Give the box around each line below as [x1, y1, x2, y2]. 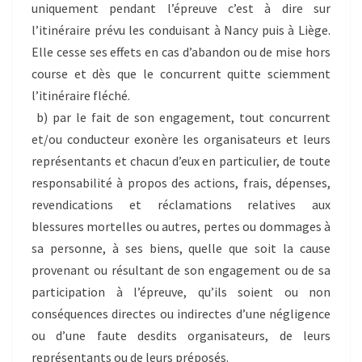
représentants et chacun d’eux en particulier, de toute [32, 152, 330, 169]
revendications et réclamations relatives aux [32, 196, 330, 213]
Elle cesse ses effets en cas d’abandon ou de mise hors [32, 43, 330, 60]
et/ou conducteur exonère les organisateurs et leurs [32, 130, 330, 147]
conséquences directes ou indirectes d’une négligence [32, 305, 330, 322]
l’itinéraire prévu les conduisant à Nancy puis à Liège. [32, 21, 330, 38]
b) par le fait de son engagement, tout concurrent [32, 108, 330, 125]
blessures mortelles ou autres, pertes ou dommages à [32, 217, 330, 234]
